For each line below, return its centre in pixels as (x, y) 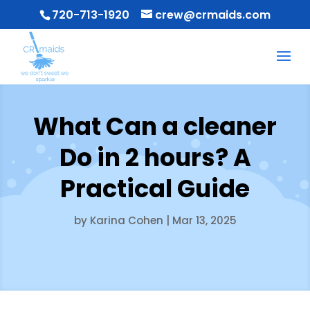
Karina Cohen (126, 220)
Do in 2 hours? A (155, 157)
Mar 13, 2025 (204, 220)
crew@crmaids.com (213, 15)
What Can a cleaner (155, 126)
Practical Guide (155, 189)
